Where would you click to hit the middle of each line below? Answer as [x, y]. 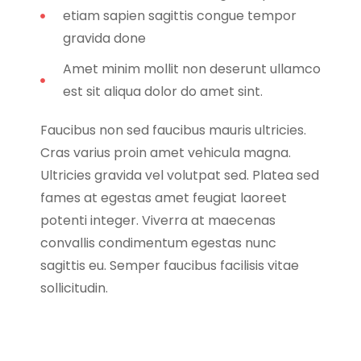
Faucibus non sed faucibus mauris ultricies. [173, 130]
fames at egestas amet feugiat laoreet [164, 197]
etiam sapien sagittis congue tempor [179, 15]
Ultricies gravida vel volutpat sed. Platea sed [180, 175]
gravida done [104, 38]
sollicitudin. [74, 288]
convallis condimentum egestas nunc [158, 243]
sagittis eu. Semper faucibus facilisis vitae [170, 265]
